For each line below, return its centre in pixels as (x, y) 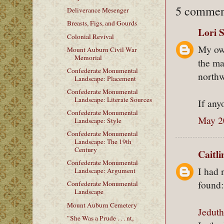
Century (85, 150)
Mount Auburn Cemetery (102, 205)
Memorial (88, 57)
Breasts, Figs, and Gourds (102, 23)
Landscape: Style (98, 120)
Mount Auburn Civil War (102, 49)
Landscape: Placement (105, 78)
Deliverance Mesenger (98, 10)
